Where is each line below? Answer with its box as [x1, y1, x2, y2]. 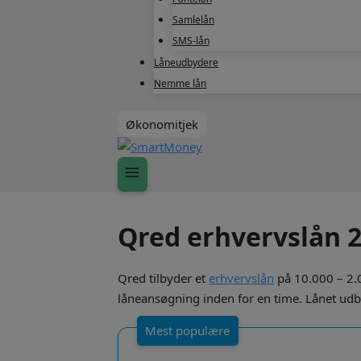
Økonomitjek [126, 116, 198, 133]
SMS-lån [172, 33, 210, 48]
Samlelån [172, 12, 214, 27]
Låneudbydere [154, 55, 218, 69]
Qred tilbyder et [118, 270, 209, 287]
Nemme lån [154, 76, 206, 90]
